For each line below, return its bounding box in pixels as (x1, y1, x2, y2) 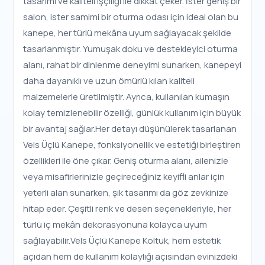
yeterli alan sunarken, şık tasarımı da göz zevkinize (23, 186, 229, 199)
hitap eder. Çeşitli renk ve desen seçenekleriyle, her (23, 202, 232, 215)
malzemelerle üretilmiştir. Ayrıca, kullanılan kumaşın (23, 91, 230, 103)
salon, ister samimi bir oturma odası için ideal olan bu (23, 11, 239, 23)
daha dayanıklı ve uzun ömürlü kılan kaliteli (23, 75, 195, 87)
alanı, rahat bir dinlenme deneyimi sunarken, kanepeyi (23, 59, 242, 71)
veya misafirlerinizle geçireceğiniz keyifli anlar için (23, 170, 225, 183)
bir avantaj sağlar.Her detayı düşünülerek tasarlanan (23, 122, 237, 135)
